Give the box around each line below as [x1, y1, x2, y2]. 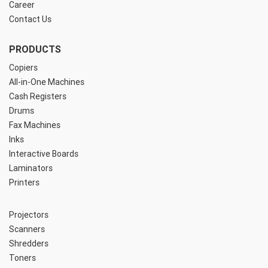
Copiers [9, 62, 38, 74]
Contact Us [9, 14, 51, 25]
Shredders [9, 238, 48, 249]
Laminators [9, 163, 53, 174]
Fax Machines [9, 120, 60, 131]
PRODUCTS [9, 43, 61, 56]
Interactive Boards [9, 148, 78, 160]
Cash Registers [9, 91, 66, 102]
